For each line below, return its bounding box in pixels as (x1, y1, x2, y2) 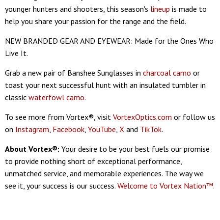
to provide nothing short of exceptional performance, (5, 156, 182, 166)
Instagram (15, 124, 49, 134)
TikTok (140, 124, 162, 134)
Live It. (5, 48, 28, 58)
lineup (150, 3, 170, 14)
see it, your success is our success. (5, 180, 117, 191)
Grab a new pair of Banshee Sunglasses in (5, 67, 143, 78)
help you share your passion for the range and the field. (5, 16, 186, 26)
